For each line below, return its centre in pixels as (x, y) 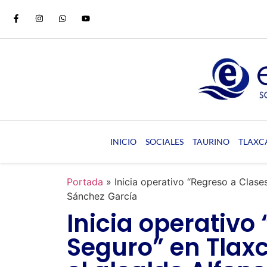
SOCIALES (164, 141)
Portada (85, 181)
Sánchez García (102, 196)
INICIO (123, 141)
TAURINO (211, 141)
